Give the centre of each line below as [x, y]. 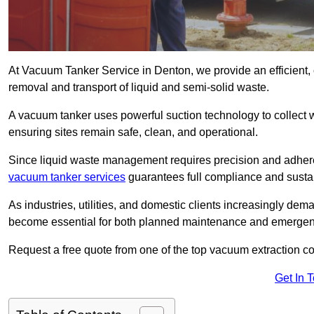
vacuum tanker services [67, 177]
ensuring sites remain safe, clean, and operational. [133, 132]
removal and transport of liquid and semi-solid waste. [139, 88]
